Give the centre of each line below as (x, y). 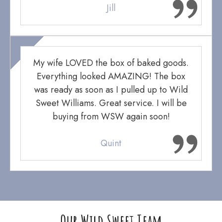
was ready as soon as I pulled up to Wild (111, 90)
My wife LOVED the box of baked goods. (111, 63)
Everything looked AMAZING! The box (111, 76)
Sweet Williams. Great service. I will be (111, 103)
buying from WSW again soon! (111, 116)
